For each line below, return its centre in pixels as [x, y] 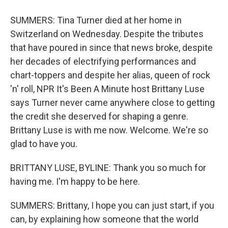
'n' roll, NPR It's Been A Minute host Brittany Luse [107, 89]
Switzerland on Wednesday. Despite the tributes [107, 34]
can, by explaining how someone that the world [104, 219]
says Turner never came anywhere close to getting [112, 103]
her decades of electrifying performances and [103, 62]
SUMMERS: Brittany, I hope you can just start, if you [112, 206]
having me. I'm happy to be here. [75, 182]
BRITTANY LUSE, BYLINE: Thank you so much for [108, 168]
